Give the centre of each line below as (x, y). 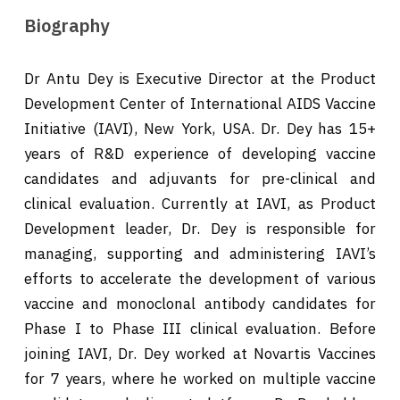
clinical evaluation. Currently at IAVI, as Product (200, 204)
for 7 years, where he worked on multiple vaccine (200, 379)
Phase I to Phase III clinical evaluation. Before (200, 329)
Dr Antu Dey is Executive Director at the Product (200, 79)
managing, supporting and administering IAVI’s (200, 254)
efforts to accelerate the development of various (200, 279)
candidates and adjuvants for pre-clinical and (200, 179)
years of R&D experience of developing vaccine (200, 154)
